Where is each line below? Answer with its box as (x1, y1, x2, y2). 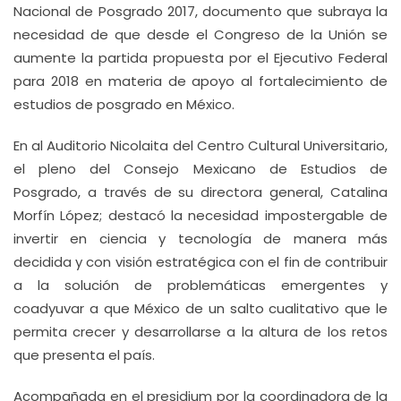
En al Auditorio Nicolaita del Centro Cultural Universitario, (13, 136, 388, 155)
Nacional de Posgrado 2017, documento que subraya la (13, 2, 388, 21)
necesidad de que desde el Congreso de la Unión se (13, 25, 388, 44)
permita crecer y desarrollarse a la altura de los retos (13, 322, 388, 341)
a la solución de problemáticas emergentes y (13, 276, 388, 294)
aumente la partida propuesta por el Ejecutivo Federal (13, 48, 388, 67)
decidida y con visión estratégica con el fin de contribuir (13, 252, 388, 271)
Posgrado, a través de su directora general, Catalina (13, 183, 388, 201)
